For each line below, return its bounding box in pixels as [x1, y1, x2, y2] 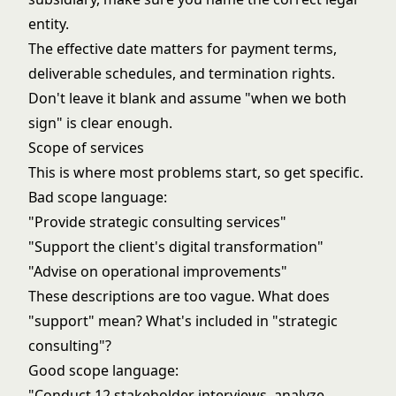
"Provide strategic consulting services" [28, 212, 286, 232]
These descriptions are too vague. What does [28, 286, 330, 306]
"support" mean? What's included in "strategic [28, 311, 338, 331]
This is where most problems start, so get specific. [28, 163, 363, 182]
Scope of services [28, 138, 144, 157]
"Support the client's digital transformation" [28, 237, 324, 256]
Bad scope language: [28, 187, 167, 207]
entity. [28, 14, 69, 34]
